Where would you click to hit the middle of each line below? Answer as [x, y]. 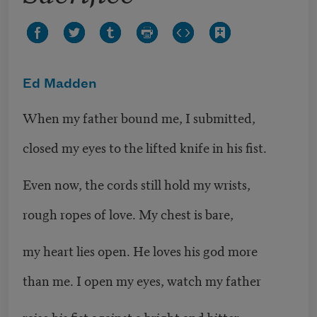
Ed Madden [60, 85]
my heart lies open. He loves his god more [140, 250]
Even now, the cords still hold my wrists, [137, 184]
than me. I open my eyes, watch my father [142, 280]
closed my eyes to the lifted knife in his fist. [145, 147]
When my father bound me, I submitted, [139, 117]
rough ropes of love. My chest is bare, [128, 214]
